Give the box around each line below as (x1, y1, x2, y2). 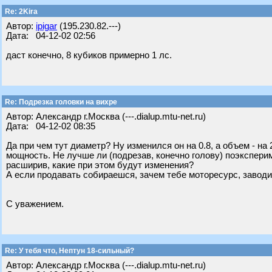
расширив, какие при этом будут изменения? (6, 160, 194, 170)
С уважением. (6, 199, 64, 209)
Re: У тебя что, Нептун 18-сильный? (3, 246, 134, 255)
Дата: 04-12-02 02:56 (6, 31, 95, 41)
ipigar (36, 21, 57, 31)
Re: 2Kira (3, 7, 38, 16)
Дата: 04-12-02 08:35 (6, 121, 95, 131)
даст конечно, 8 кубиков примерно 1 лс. (6, 50, 172, 60)
